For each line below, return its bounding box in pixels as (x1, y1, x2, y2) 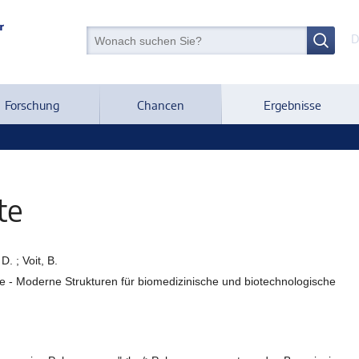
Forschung (4, 97, 59, 112)
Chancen (136, 97, 184, 112)
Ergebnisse (263, 97, 321, 112)
